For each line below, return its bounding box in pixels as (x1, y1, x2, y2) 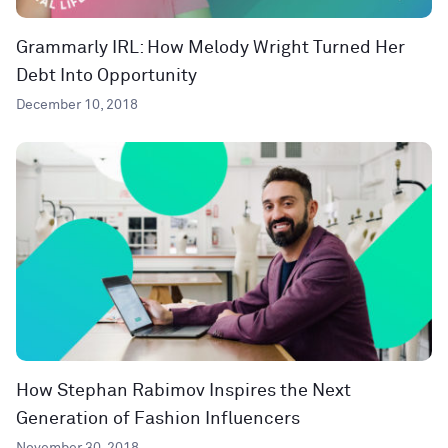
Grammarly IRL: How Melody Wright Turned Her (16, 39, 405, 58)
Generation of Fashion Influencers (16, 410, 300, 429)
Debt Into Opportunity (16, 67, 197, 86)
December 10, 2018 (16, 98, 138, 113)
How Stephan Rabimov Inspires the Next (16, 382, 351, 401)
